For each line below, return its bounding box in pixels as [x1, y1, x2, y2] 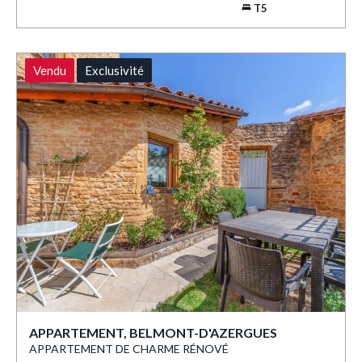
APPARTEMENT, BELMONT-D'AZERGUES [29, 325, 277, 341]
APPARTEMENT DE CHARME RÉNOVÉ [29, 342, 229, 356]
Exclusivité [85, 63, 144, 78]
